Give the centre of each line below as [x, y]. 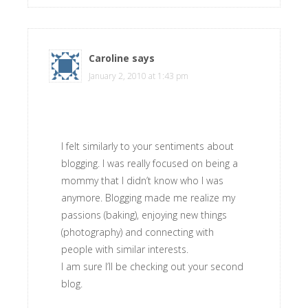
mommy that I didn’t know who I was [142, 180]
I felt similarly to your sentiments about [147, 146]
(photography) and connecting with [137, 232]
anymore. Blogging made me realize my [148, 198]
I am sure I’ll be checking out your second [152, 266]
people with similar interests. [125, 249]
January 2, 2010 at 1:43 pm [139, 76]
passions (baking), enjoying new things [144, 215]
